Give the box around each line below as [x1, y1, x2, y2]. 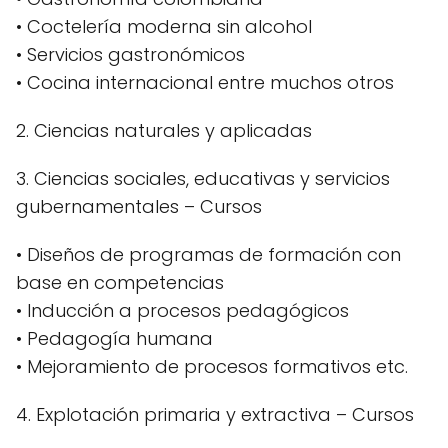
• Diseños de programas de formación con [16, 241, 401, 267]
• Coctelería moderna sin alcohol [16, 13, 312, 39]
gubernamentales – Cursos [16, 193, 262, 219]
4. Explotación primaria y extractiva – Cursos [16, 401, 414, 427]
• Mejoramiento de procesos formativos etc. [16, 353, 408, 379]
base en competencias [16, 269, 224, 295]
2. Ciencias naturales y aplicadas [16, 117, 312, 143]
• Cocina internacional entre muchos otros [16, 69, 394, 95]
